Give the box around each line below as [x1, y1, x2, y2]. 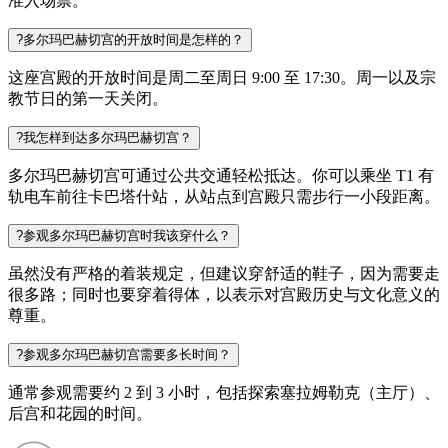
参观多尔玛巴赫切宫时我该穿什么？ [23, 227, 231, 243]
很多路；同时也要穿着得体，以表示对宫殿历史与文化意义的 [8, 285, 440, 303]
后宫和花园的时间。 [8, 404, 152, 422]
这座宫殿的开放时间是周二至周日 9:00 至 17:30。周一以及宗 [8, 68, 436, 86]
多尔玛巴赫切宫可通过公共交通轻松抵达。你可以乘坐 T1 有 [8, 166, 434, 184]
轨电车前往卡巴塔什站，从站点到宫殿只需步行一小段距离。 [8, 187, 440, 205]
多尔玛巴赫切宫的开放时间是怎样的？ [23, 31, 244, 47]
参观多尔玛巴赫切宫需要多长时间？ [23, 346, 231, 362]
